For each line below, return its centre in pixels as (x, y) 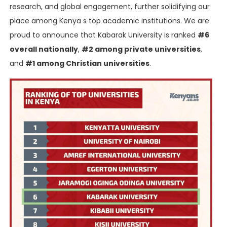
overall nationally (44, 49)
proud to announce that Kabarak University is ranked (104, 35)
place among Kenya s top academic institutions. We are (109, 21)
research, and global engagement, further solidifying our (110, 6)
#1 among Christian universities (87, 63)
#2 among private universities (141, 49)
